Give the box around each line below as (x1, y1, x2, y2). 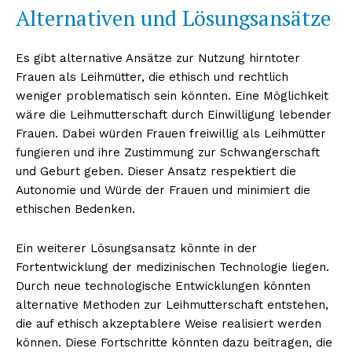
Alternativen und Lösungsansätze (16, 3, 331, 32)
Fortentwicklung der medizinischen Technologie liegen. (16, 259, 329, 274)
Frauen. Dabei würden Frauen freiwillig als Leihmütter (16, 126, 326, 141)
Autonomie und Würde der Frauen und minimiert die (16, 182, 310, 197)
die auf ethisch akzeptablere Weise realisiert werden (16, 316, 321, 331)
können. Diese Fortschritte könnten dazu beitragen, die (16, 335, 332, 350)
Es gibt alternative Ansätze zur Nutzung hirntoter (16, 50, 300, 65)
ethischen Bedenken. (16, 201, 135, 216)
